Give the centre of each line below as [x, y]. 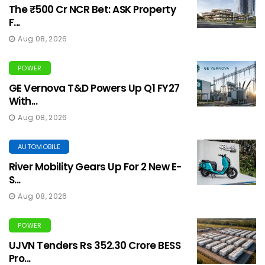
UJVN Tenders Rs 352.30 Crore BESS [95, 246]
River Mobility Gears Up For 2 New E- [95, 167]
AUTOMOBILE [39, 147]
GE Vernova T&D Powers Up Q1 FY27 [94, 88]
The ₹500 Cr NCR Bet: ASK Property [93, 10]
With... [23, 101]
